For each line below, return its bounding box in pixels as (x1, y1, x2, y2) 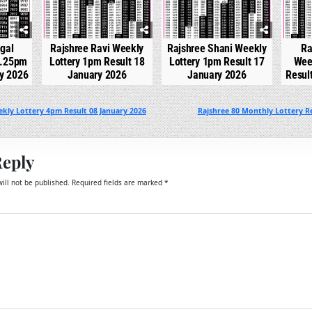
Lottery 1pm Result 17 (169, 55, 265, 68)
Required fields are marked (71, 178, 164, 187)
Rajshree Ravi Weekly (50, 42, 144, 55)
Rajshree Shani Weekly (166, 42, 267, 55)
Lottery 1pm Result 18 (49, 55, 145, 68)
